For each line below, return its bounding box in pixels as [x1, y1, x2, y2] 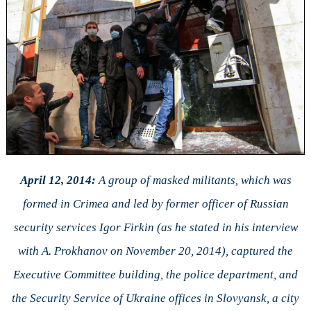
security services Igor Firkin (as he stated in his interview [13, 221, 298, 235]
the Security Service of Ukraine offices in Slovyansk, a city [12, 292, 299, 305]
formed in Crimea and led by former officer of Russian [22, 197, 289, 211]
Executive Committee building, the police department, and [13, 268, 298, 282]
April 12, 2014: [19, 174, 99, 187]
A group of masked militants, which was [98, 174, 292, 187]
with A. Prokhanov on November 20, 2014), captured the [18, 244, 293, 258]
